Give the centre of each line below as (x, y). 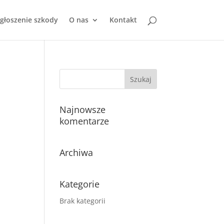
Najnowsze (83, 109)
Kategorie (80, 184)
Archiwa (76, 152)
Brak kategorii (83, 201)
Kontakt (123, 20)
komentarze (84, 121)
